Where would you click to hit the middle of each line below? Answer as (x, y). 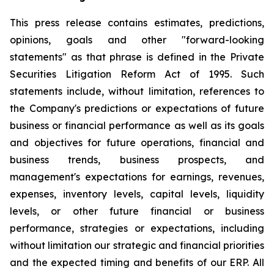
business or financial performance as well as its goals (137, 125)
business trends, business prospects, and (137, 160)
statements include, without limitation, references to (137, 91)
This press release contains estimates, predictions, (137, 23)
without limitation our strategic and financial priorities (137, 245)
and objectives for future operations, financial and (137, 143)
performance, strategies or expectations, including (137, 228)
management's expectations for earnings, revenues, (137, 177)
